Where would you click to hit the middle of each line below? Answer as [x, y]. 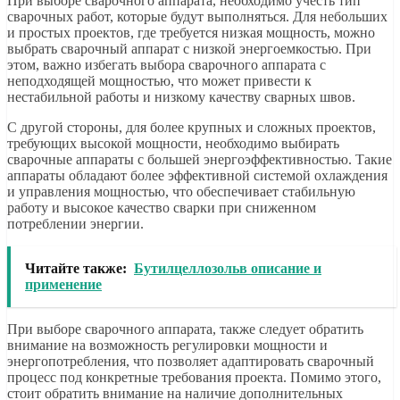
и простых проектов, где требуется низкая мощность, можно [191, 33]
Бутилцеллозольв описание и [228, 269]
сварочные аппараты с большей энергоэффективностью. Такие [200, 160]
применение [63, 285]
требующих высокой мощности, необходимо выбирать [173, 144]
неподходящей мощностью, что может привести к [159, 81]
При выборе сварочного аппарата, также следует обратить [185, 329]
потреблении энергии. [75, 224]
